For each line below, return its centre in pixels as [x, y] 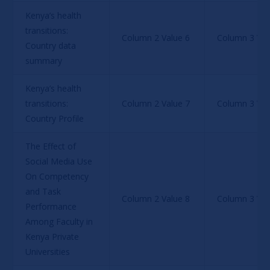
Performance [52, 206]
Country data [52, 45]
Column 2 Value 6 [155, 37]
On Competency [58, 176]
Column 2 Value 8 [155, 198]
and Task [44, 191]
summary [43, 60]
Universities [47, 251]
